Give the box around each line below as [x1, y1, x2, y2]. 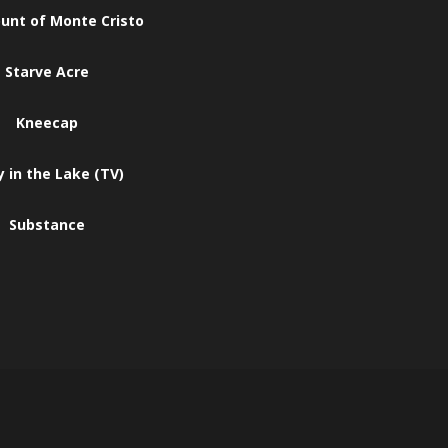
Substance [9, 215, 85, 234]
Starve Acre [5, 62, 89, 81]
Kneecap [16, 113, 78, 132]
